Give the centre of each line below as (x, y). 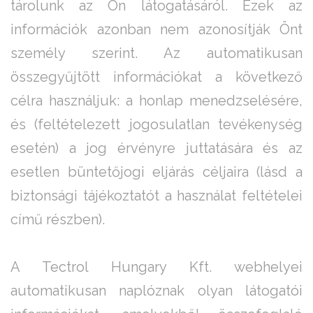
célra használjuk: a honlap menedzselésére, (156, 101)
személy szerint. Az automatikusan (156, 53)
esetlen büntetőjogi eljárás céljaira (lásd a (156, 172)
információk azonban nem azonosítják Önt (156, 30)
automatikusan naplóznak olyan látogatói (156, 291)
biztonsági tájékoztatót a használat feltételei (156, 196)
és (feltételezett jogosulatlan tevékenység (156, 125)
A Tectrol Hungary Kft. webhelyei (156, 267)
